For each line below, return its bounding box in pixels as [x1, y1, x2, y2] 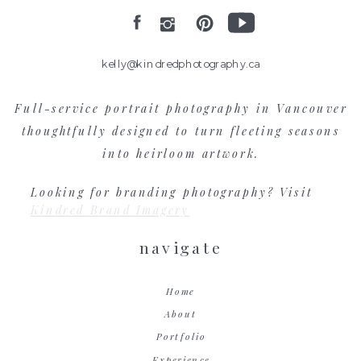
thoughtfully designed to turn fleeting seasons [22, 122, 341, 139]
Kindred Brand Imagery [30, 201, 190, 218]
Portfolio [156, 329, 206, 342]
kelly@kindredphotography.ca [102, 57, 259, 70]
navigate [139, 236, 223, 259]
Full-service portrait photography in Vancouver [15, 100, 348, 117]
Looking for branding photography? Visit [30, 184, 313, 200]
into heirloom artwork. [102, 145, 260, 162]
